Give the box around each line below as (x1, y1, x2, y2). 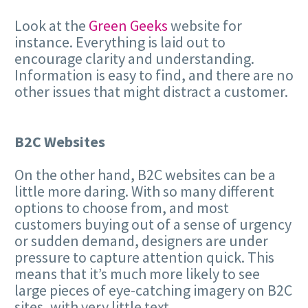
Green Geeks (89, 16, 168, 36)
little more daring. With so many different (14, 181, 274, 201)
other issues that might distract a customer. (14, 82, 288, 102)
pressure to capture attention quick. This (14, 247, 274, 267)
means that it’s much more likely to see (14, 263, 260, 283)
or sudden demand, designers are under (14, 230, 268, 250)
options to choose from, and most (14, 197, 229, 217)
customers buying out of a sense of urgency (14, 214, 291, 234)
